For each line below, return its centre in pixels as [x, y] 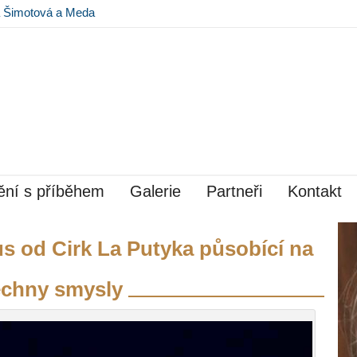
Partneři [235, 192]
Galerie [156, 192]
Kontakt [315, 192]
